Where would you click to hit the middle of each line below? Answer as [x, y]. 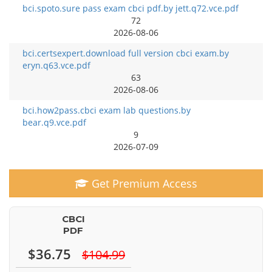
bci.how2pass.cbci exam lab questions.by [107, 110]
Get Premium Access [143, 183]
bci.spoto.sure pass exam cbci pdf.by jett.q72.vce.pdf [131, 8]
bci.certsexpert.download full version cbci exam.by [126, 53]
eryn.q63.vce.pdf [56, 65]
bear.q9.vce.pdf [54, 122]
